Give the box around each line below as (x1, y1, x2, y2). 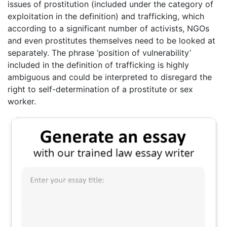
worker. (8, 96, 36, 106)
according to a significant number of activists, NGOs (8, 23, 209, 33)
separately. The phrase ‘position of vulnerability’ (8, 47, 191, 58)
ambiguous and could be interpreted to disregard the (8, 71, 212, 82)
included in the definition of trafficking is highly (8, 59, 189, 70)
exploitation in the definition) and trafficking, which (8, 11, 204, 21)
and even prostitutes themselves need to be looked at (8, 35, 215, 46)
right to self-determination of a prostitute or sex (8, 84, 193, 94)
